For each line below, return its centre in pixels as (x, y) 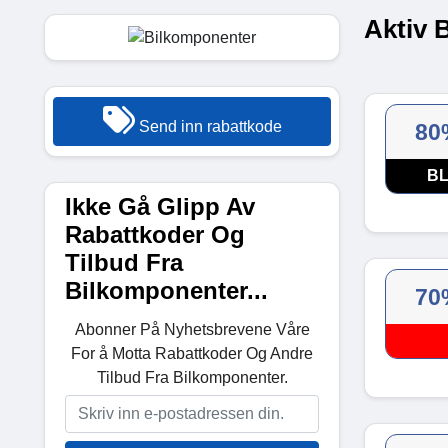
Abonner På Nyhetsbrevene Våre (192, 329)
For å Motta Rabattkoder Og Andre (192, 353)
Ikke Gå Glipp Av (160, 206)
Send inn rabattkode (208, 126)
